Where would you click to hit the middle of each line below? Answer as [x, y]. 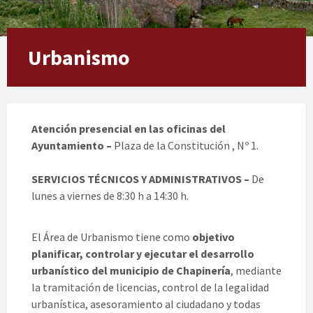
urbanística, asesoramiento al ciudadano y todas [146, 304]
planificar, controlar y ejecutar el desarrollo [143, 254]
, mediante [256, 271]
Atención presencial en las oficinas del [129, 129]
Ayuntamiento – [73, 146]
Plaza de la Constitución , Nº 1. [186, 146]
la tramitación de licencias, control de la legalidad [150, 287]
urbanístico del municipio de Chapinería [131, 271]
